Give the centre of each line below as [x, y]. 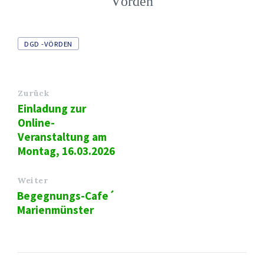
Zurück [34, 93]
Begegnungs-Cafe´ [66, 195]
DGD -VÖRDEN [48, 43]
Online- [36, 122]
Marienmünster [55, 209]
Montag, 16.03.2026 [66, 151]
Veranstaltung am [62, 136]
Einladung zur [52, 108]
